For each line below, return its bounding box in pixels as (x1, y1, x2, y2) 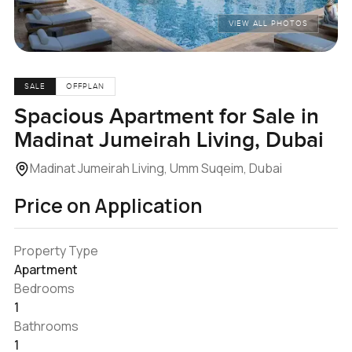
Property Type (13, 241, 98, 259)
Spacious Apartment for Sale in (13, 103, 319, 130)
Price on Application (13, 192, 202, 218)
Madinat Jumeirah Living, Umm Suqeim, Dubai (29, 159, 282, 177)
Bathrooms (13, 317, 79, 335)
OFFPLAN (66, 82, 105, 92)
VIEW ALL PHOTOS (229, 19, 309, 29)
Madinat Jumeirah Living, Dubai (13, 126, 324, 153)
